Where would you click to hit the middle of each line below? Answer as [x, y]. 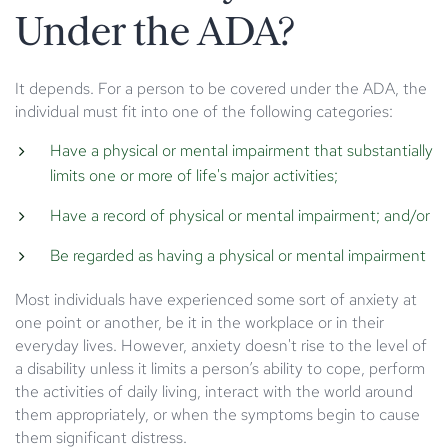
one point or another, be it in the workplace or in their [199, 322]
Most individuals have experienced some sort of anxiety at [216, 299]
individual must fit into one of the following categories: [204, 111]
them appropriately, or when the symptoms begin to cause [217, 414]
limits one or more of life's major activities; [194, 175]
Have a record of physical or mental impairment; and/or [240, 215]
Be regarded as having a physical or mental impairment [238, 255]
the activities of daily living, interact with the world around [214, 391]
